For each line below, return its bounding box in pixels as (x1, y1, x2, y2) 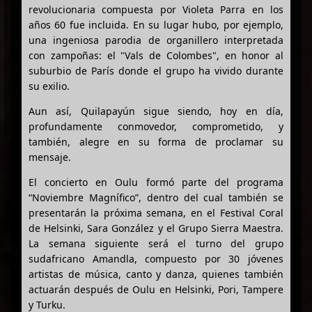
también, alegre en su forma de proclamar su (29, 134, 283, 148)
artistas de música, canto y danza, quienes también (29, 267, 283, 281)
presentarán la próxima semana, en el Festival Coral (29, 205, 283, 219)
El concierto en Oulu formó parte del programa (29, 175, 283, 189)
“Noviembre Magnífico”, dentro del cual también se (29, 190, 283, 204)
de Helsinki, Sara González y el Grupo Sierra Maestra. (29, 221, 283, 235)
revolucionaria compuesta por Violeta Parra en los (29, 2, 283, 16)
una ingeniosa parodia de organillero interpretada (29, 33, 283, 47)
